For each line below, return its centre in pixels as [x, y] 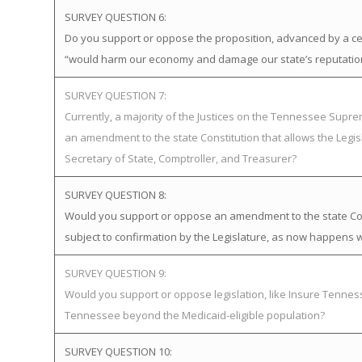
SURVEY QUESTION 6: [116, 17]
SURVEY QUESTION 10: [118, 351]
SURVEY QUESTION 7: [116, 95]
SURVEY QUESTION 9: [116, 273]
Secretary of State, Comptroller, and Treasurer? [181, 158]
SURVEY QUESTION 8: [116, 195]
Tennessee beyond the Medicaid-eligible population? [195, 315]
